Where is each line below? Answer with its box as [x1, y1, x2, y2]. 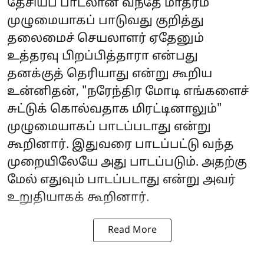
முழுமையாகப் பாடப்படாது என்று [7, 120, 211, 134]
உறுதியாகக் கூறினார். [7, 191, 149, 205]
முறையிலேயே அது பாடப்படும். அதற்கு [7, 156, 247, 170]
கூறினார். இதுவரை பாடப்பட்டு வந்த [7, 138, 234, 152]
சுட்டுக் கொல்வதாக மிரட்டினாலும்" [7, 103, 222, 117]
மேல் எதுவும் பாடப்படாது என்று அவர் [7, 173, 236, 187]
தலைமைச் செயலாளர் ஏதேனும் [7, 32, 204, 46]
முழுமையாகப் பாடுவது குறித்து [7, 14, 204, 28]
